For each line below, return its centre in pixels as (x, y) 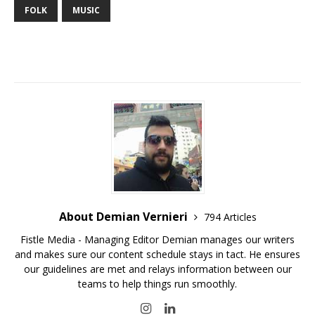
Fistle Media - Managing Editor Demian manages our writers (157, 240)
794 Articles (230, 217)
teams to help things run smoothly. (157, 284)
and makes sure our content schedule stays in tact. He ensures (157, 255)
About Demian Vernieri (124, 217)
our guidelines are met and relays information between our (157, 269)
